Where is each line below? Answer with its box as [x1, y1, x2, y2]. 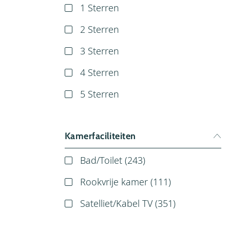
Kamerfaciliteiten [65, 130, 136, 142]
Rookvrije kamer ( [80, 175, 153, 188]
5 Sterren [80, 87, 119, 100]
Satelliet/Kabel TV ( [80, 197, 158, 209]
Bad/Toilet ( [80, 154, 127, 166]
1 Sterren [80, 1, 119, 14]
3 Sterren [80, 44, 119, 57]
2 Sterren [80, 23, 119, 35]
